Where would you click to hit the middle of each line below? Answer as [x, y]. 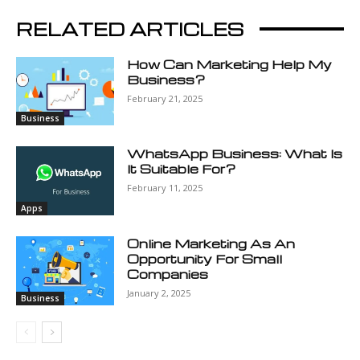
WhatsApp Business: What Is [235, 154]
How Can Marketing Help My [230, 64]
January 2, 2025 [159, 293]
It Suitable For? [182, 169]
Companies [168, 274]
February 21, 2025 [165, 98]
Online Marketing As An [211, 244]
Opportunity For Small [205, 259]
